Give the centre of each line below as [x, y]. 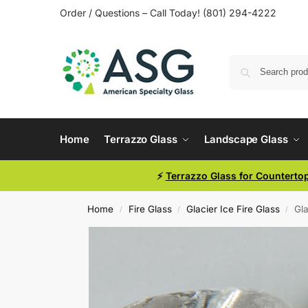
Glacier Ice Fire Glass [233, 209]
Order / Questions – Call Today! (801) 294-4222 [168, 13]
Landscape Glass [246, 139]
